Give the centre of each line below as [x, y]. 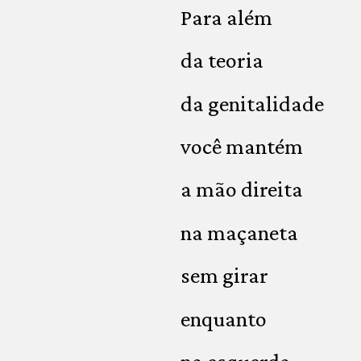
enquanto [224, 318]
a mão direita [242, 189]
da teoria [222, 60]
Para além [226, 17]
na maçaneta [239, 232]
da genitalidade [252, 103]
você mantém [242, 146]
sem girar [224, 276]
